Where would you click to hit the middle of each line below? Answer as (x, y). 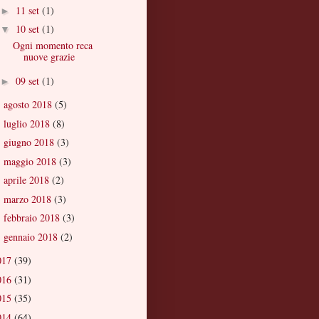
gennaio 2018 (32, 236)
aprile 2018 (27, 180)
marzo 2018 (28, 199)
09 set (28, 80)
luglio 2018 (28, 123)
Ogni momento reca (52, 46)
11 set (28, 10)
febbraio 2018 (33, 218)
